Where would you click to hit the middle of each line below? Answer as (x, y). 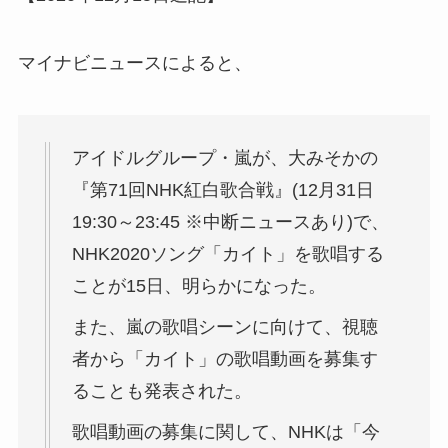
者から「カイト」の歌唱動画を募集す (224, 358)
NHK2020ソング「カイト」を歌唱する (227, 253)
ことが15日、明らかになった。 (198, 285)
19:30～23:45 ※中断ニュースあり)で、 (230, 221)
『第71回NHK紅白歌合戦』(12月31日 (222, 189)
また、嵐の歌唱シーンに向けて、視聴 (224, 326)
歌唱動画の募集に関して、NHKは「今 (225, 431)
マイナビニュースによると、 (134, 63)
